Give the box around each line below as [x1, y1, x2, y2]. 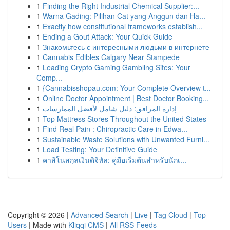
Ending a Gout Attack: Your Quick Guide [43, 31, 172, 42]
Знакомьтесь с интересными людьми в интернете [43, 42, 209, 52]
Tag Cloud [154, 209, 187, 220]
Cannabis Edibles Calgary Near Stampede [43, 52, 180, 62]
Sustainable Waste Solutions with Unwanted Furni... [43, 134, 209, 144]
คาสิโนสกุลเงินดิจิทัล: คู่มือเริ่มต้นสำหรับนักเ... [43, 155, 186, 165]
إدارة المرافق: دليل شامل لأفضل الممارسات [43, 103, 177, 113]
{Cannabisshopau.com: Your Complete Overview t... [43, 83, 211, 93]
